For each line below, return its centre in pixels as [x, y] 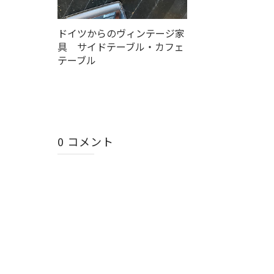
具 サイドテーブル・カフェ [121, 46]
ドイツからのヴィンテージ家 [121, 33]
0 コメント [86, 141]
